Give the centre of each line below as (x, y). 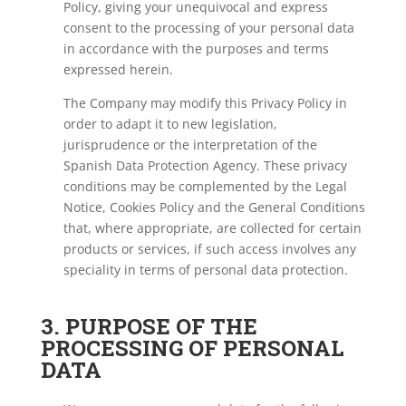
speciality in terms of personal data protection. (205, 270)
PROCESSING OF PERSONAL (192, 348)
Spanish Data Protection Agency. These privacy (205, 165)
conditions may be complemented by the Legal (205, 186)
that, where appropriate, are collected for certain (212, 228)
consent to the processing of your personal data (208, 28)
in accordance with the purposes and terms (196, 48)
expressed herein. (118, 69)
